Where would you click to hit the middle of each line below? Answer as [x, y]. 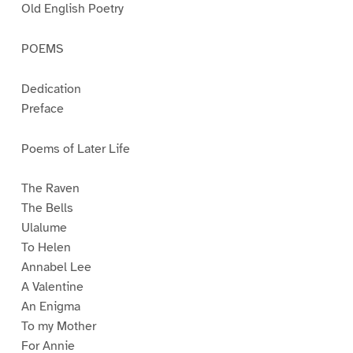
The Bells [47, 208]
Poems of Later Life [75, 149]
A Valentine [52, 287]
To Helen [46, 248]
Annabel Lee [56, 268]
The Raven [50, 189]
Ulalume [44, 228]
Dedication [51, 89]
